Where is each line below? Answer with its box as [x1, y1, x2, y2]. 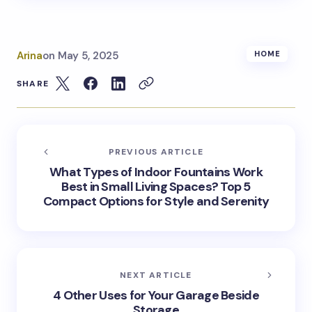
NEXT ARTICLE [120, 270, 192, 281]
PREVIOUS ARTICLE [108, 146, 204, 158]
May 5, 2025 [57, 49, 119, 63]
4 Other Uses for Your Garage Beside [53, 287, 259, 304]
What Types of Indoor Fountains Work [49, 164, 263, 181]
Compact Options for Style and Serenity [42, 193, 270, 210]
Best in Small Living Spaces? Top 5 [61, 178, 251, 196]
